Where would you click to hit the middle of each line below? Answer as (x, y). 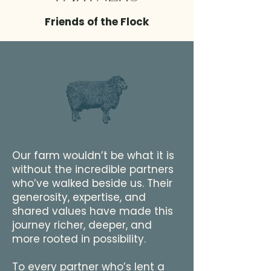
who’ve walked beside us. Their (92, 183)
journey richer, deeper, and (82, 225)
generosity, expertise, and (79, 197)
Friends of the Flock (97, 22)
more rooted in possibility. (79, 239)
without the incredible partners (93, 169)
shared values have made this (93, 211)
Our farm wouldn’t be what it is (93, 155)
